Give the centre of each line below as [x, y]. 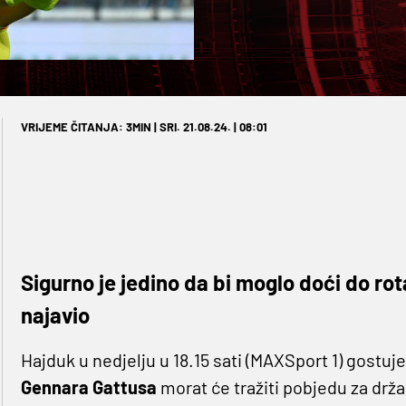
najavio [55, 315]
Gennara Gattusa [88, 387]
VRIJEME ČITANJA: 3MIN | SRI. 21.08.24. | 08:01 [144, 127]
